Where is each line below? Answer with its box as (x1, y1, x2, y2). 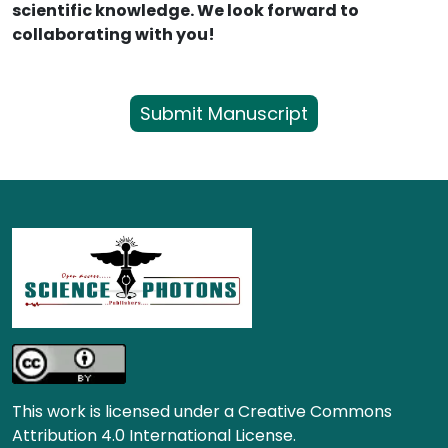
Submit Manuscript (140, 100, 308, 126)
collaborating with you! (12, 22, 215, 46)
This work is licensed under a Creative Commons (12, 399, 392, 423)
